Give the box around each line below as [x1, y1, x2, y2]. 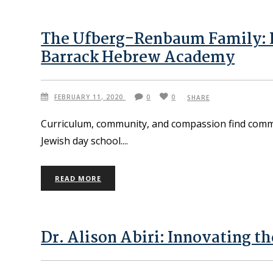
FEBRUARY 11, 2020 [54, 92, 126, 101]
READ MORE [55, 173, 102, 183]
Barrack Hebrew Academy [41, 45, 235, 70]
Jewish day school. [41, 133, 123, 147]
